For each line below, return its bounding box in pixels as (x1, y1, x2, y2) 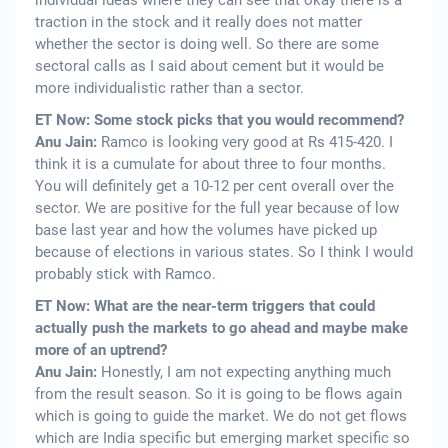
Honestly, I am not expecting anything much (101, 363, 391, 382)
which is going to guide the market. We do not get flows (35, 407, 407, 426)
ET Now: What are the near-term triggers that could (35, 297, 375, 316)
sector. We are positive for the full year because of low (35, 199, 399, 218)
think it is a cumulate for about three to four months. (35, 155, 386, 174)
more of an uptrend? (35, 341, 167, 360)
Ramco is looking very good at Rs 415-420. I (101, 133, 393, 152)
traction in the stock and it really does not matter (35, 13, 362, 32)
